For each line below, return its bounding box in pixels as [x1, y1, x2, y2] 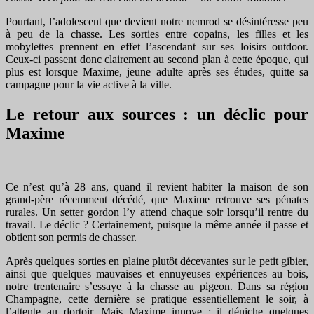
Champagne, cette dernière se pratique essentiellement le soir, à [6, 292, 308, 305]
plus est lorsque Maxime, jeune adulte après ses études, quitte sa [6, 65, 308, 78]
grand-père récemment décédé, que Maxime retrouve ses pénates [6, 193, 308, 205]
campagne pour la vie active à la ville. [6, 78, 172, 90]
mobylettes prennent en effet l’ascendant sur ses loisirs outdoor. [6, 40, 308, 53]
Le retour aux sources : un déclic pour [6, 104, 308, 123]
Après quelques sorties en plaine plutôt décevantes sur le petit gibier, [6, 254, 308, 267]
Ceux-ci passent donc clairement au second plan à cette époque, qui [6, 53, 308, 65]
